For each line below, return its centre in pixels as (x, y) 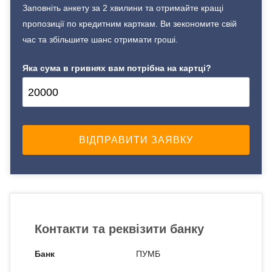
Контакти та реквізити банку (119, 229)
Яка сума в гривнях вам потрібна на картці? (117, 68)
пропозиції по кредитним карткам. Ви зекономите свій (130, 24)
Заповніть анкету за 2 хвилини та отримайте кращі (123, 8)
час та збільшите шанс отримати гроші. (100, 39)
